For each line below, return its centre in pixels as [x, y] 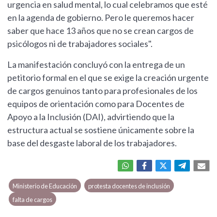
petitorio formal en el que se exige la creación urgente [108, 78]
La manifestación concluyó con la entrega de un [96, 65]
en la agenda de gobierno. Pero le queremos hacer [101, 18]
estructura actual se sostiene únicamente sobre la [101, 130]
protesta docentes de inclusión [129, 186]
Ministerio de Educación [45, 186]
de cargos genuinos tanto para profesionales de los [102, 91]
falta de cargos [33, 200]
